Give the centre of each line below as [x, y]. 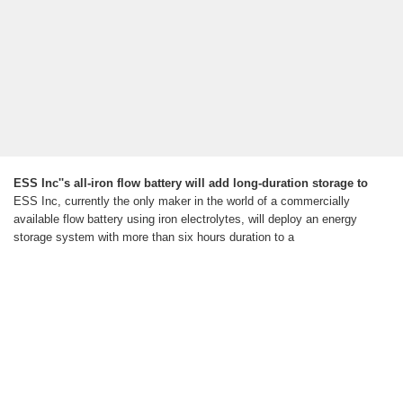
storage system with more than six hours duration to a [154, 237]
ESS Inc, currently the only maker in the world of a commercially [182, 201]
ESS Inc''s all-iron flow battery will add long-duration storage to [191, 184]
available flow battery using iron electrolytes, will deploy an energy [185, 219]
